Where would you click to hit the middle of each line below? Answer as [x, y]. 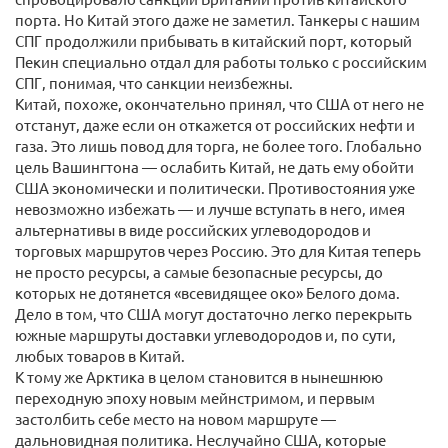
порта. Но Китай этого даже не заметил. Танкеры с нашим [217, 19]
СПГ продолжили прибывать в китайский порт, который [213, 40]
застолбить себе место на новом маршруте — [175, 418]
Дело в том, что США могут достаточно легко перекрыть [213, 313]
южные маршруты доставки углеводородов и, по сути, [205, 334]
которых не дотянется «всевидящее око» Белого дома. [207, 292]
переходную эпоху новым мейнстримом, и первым [195, 397]
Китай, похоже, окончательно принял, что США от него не [219, 103]
